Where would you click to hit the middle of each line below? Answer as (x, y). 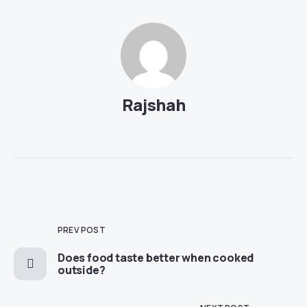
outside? (82, 270)
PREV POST (82, 230)
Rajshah (153, 105)
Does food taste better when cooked (156, 258)
